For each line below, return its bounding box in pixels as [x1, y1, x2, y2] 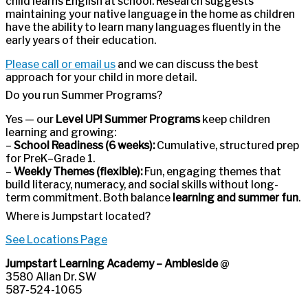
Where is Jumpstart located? [5, 209, 151, 223]
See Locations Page [5, 233, 107, 247]
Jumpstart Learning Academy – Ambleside [5, 256, 218, 270]
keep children [200, 112, 270, 126]
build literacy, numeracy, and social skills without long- [5, 177, 278, 191]
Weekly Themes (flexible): [14, 164, 142, 178]
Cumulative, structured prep [155, 138, 299, 152]
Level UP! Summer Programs [56, 112, 200, 126]
